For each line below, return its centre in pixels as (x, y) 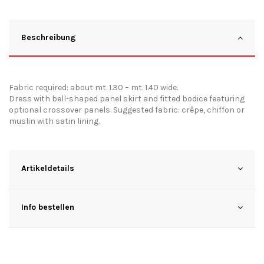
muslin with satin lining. (54, 121)
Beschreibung (49, 37)
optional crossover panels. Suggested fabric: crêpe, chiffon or (127, 110)
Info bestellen (48, 207)
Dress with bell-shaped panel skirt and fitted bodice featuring (127, 98)
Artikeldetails (48, 168)
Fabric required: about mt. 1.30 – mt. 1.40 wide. (93, 87)
